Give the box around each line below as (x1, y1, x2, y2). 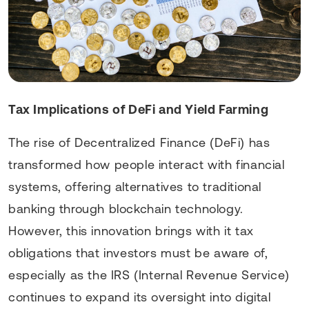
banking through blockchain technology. (8, 201, 243, 216)
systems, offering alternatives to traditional (8, 179, 262, 194)
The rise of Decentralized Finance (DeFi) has (8, 134, 270, 150)
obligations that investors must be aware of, (8, 245, 268, 260)
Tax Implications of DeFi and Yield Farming (8, 101, 269, 117)
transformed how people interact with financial (8, 157, 285, 172)
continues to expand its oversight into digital (8, 289, 271, 304)
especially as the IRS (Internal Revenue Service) (8, 267, 290, 282)
